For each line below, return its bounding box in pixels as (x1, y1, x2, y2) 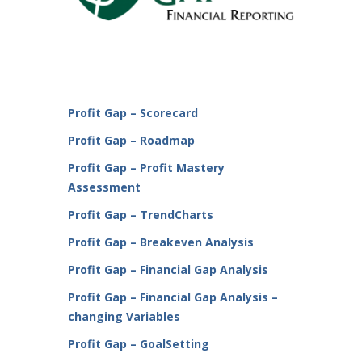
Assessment (68, 179, 141, 196)
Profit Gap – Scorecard (68, 105, 198, 121)
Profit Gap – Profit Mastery (68, 160, 225, 176)
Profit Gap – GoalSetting (68, 336, 209, 352)
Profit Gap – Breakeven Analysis (68, 234, 254, 250)
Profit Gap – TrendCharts (68, 207, 213, 223)
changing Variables (68, 309, 180, 325)
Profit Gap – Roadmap (68, 133, 195, 149)
